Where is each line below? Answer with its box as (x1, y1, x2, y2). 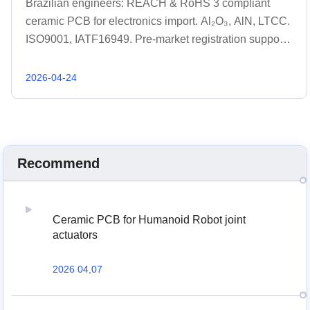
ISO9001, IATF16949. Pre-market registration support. (26, 33, 289, 45)
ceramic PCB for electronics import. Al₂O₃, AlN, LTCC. (26, 15, 291, 27)
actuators (53, 228, 98, 241)
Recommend (17, 155, 100, 171)
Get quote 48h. (26, 51, 98, 63)
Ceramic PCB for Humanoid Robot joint (53, 213, 246, 226)
